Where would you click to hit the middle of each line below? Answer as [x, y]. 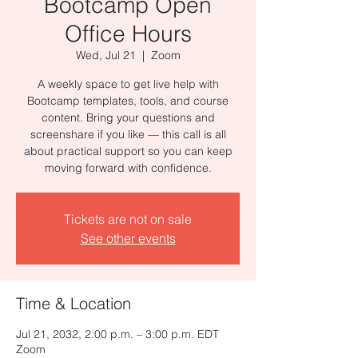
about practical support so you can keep [128, 151]
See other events [128, 238]
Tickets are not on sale [128, 219]
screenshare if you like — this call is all [128, 134]
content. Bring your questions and [128, 117]
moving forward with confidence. [128, 168]
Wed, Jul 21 [105, 55]
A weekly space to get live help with [128, 84]
